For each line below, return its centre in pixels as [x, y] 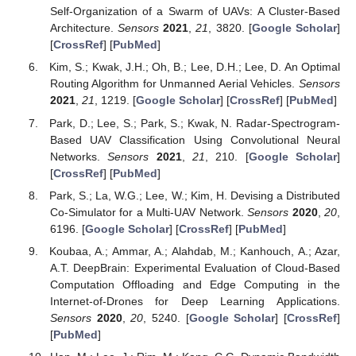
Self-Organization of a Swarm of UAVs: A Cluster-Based [195, 12]
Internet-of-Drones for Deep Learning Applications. [195, 301]
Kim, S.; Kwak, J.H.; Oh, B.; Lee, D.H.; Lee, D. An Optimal [195, 67]
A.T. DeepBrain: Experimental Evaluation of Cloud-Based [195, 267]
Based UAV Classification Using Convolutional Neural [195, 139]
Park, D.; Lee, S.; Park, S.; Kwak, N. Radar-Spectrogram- [195, 123]
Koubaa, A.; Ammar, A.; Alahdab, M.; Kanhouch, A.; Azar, [195, 251]
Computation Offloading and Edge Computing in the [195, 284]
